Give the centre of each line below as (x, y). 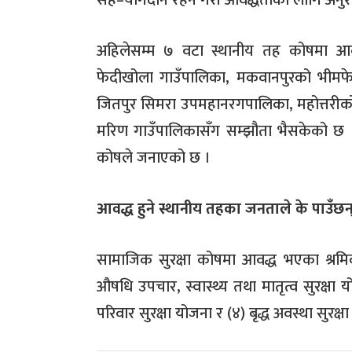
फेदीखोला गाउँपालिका (161, 78)
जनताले (268, 209)
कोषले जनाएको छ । (154, 158)
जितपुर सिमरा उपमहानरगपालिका (193, 105)
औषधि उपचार (137, 286)
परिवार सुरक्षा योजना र (160, 313)
